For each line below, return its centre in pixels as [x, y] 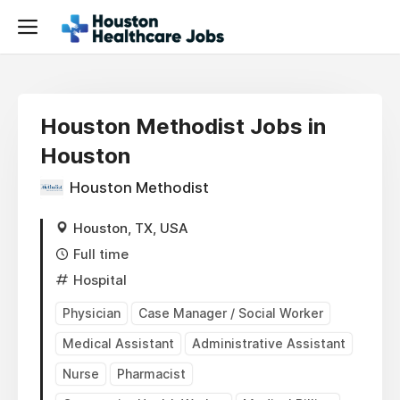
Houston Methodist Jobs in [183, 126]
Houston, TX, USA [131, 228]
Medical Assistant [118, 343]
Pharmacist [151, 374]
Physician [92, 313]
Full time [101, 254]
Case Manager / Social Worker [231, 313]
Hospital [100, 280]
